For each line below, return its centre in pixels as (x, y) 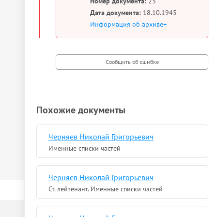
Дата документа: (116, 12)
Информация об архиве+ (128, 24)
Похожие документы (81, 110)
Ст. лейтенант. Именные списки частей (106, 189)
